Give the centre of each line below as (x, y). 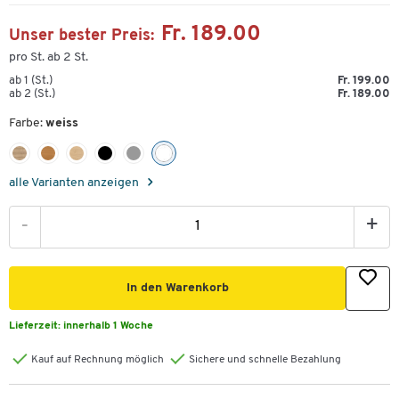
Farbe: (27, 123)
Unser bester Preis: (81, 36)
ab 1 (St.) (31, 81)
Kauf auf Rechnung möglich (98, 360)
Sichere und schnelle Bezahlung (265, 360)
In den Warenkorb (177, 289)
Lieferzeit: (36, 326)
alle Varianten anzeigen (75, 183)
